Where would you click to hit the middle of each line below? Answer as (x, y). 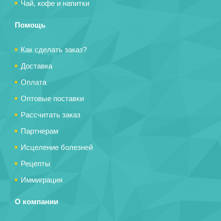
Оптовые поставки (52, 98)
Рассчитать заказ (51, 114)
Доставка (37, 66)
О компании (37, 201)
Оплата (34, 82)
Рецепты (36, 163)
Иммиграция (42, 180)
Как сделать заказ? (54, 49)
